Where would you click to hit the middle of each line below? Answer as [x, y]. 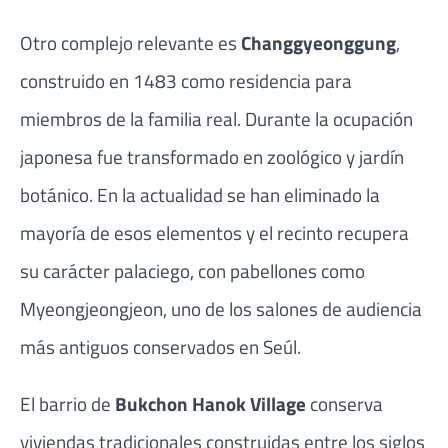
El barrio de [67, 403]
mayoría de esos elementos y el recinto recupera [214, 232]
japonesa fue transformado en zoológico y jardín [212, 156]
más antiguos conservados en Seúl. [160, 346]
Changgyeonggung [318, 42]
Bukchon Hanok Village [210, 403]
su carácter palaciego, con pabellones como [192, 270]
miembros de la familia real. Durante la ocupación [216, 118]
